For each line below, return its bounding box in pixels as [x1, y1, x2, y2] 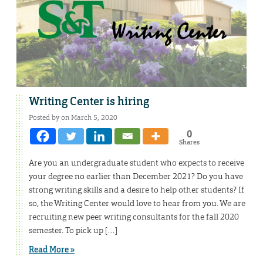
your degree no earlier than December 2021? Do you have [29, 170, 243, 181]
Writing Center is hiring [29, 94, 149, 109]
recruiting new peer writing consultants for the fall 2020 [29, 211, 239, 222]
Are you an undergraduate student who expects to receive [29, 157, 244, 168]
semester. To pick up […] [29, 224, 117, 235]
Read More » [29, 244, 75, 255]
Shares [178, 137, 200, 146]
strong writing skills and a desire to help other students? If [29, 184, 244, 195]
